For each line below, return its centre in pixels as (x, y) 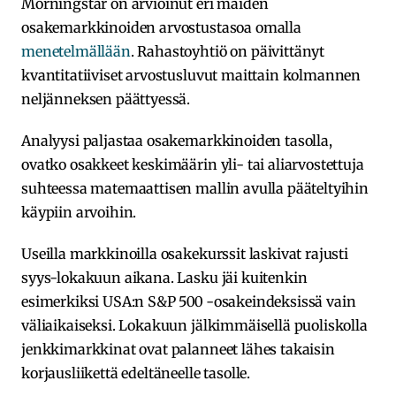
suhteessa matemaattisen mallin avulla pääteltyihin (195, 189)
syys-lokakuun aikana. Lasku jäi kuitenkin (164, 278)
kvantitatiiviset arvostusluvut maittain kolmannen (191, 76)
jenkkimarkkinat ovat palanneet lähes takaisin (178, 350)
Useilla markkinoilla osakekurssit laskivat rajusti (185, 254)
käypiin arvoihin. (79, 213)
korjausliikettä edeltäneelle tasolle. (136, 373)
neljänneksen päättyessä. (106, 99)
